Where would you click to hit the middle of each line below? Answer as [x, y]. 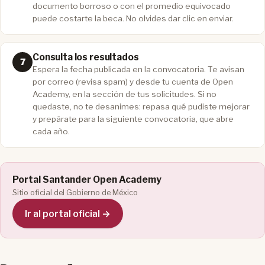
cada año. [51, 131]
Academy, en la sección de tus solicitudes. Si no [125, 94]
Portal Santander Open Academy [87, 179]
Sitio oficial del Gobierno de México [75, 192]
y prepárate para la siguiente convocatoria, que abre [133, 119]
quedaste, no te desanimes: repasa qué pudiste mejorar [141, 106]
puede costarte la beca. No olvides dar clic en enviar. [133, 18]
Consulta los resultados [86, 57]
